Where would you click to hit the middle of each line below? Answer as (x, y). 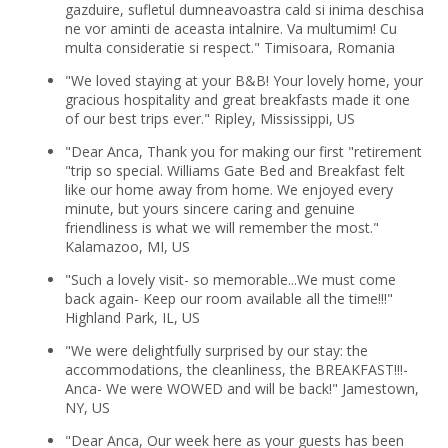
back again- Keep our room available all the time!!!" (228, 298)
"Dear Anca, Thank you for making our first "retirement (243, 151)
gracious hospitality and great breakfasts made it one (237, 99)
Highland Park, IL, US (132, 317)
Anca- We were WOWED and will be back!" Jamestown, (241, 388)
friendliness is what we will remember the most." (221, 227)
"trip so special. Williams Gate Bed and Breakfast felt (234, 170)
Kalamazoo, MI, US (127, 246)
